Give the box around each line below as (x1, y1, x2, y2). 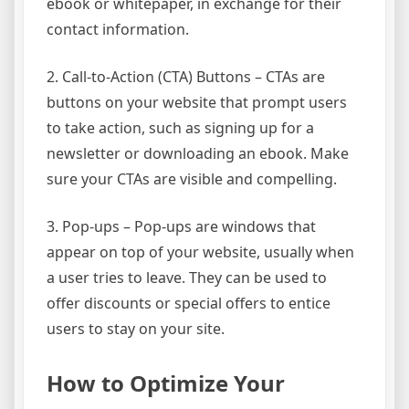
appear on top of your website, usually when (47, 241, 354, 262)
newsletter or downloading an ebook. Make (47, 142, 349, 163)
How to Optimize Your (47, 367, 285, 398)
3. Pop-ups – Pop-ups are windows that (47, 215, 316, 236)
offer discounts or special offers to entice (47, 292, 330, 313)
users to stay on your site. (47, 318, 225, 339)
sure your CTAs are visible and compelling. (47, 168, 337, 189)
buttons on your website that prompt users (47, 91, 347, 112)
